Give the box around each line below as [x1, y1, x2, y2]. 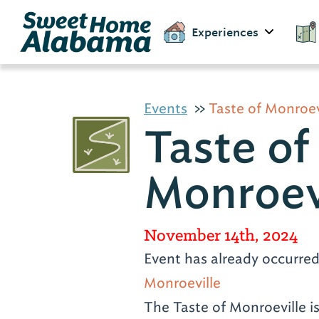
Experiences [192, 24, 258, 40]
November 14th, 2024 [144, 224, 298, 246]
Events [144, 99, 187, 117]
